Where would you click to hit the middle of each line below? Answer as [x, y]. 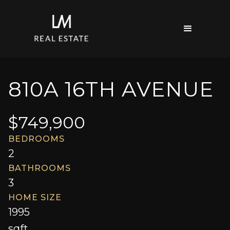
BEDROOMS [36, 139]
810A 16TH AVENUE [111, 89]
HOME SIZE [35, 197]
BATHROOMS [40, 168]
